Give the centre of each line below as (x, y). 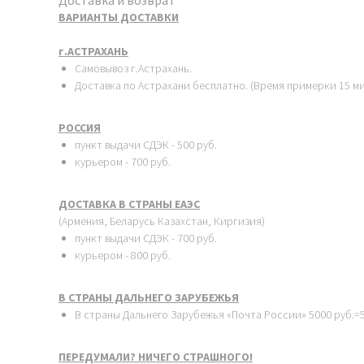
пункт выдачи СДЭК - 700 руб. (146, 238)
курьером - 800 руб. (123, 256)
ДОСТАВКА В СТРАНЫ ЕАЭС (129, 204)
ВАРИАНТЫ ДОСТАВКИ (119, 17)
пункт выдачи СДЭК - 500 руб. (146, 145)
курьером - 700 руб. (123, 162)
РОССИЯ (80, 128)
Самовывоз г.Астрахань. (133, 69)
